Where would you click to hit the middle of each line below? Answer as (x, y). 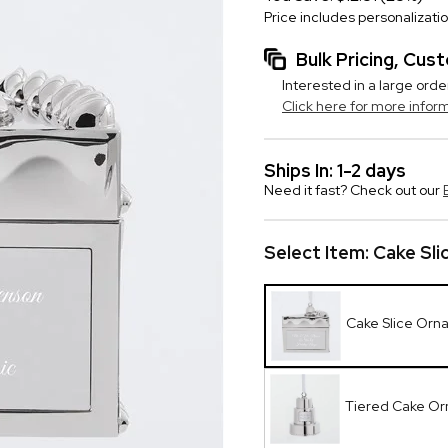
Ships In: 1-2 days (335, 170)
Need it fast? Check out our (353, 190)
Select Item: (318, 252)
